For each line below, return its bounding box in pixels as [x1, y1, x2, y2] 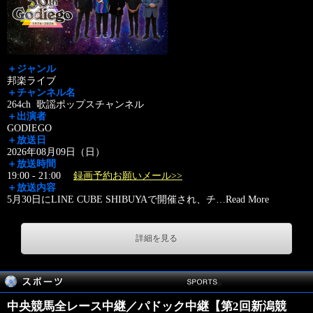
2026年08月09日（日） [7, 147, 105, 157]
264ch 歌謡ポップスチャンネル [7, 99, 144, 110]
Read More [226, 194, 269, 205]
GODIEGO [7, 123, 52, 133]
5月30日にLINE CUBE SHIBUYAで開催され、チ [7, 194, 216, 205]
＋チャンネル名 [7, 87, 75, 98]
